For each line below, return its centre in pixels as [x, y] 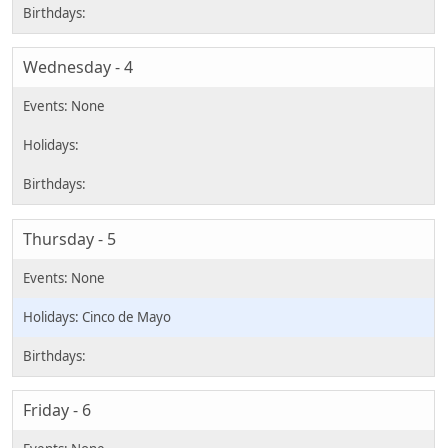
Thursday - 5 [69, 238]
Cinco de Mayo [126, 316]
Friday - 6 [57, 410]
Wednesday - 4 [78, 67]
